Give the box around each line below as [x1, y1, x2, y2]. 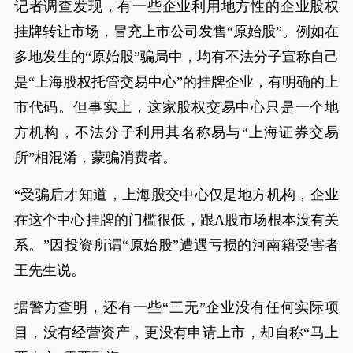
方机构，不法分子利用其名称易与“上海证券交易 [13, 124, 340, 140]
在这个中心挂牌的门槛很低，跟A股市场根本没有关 [13, 212, 340, 228]
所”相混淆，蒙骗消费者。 [13, 150, 176, 165]
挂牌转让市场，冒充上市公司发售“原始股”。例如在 [13, 24, 340, 39]
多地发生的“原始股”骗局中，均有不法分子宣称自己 [13, 49, 340, 65]
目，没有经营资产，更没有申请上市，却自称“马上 [13, 325, 340, 340]
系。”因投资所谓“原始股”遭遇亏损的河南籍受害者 [13, 237, 340, 253]
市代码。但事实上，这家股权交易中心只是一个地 [13, 99, 340, 115]
